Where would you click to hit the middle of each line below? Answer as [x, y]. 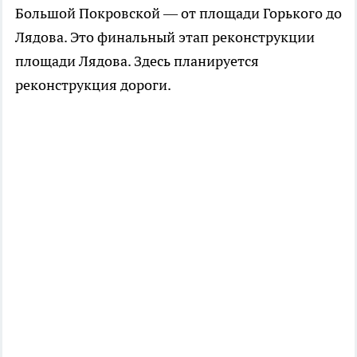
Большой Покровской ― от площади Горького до [178, 14]
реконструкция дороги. [93, 85]
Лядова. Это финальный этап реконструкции [165, 37]
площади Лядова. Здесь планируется [137, 61]
